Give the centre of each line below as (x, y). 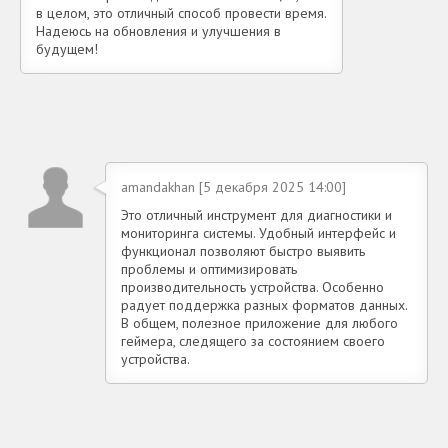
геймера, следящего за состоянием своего (253, 340)
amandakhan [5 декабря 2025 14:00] (233, 186)
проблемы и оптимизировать (209, 268)
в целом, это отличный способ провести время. (181, 12)
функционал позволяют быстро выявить (243, 250)
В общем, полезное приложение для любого (259, 322)
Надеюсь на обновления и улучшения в (158, 30)
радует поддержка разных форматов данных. (264, 304)
